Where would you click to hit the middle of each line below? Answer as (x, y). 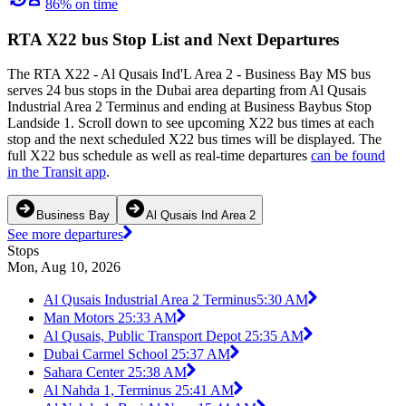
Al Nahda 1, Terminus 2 (113, 391)
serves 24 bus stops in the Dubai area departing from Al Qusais (187, 91)
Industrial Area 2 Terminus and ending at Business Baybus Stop (189, 107)
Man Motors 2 (84, 318)
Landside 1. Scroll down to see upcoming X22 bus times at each (191, 123)
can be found (348, 156)
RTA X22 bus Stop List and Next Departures (173, 39)
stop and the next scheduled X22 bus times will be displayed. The (194, 140)
